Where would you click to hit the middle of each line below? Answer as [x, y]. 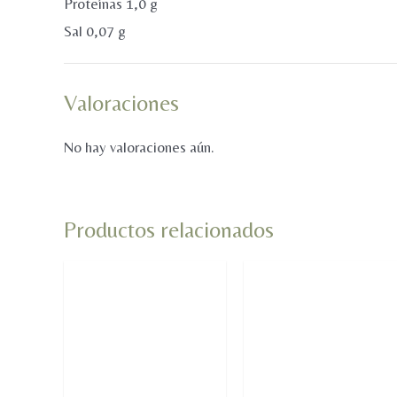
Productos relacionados [169, 229]
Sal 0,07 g [95, 31]
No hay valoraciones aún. [139, 147]
